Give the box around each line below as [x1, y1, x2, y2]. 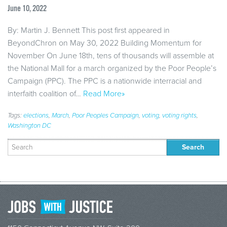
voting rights [162, 111, 197, 120]
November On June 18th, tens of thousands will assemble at [8, 50, 214, 61]
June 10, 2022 [8, 3, 47, 14]
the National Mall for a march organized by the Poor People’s [8, 63, 216, 73]
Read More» [83, 88, 125, 99]
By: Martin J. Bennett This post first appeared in [8, 25, 170, 35]
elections [23, 111, 49, 120]
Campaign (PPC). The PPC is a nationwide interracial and [8, 75, 202, 86]
